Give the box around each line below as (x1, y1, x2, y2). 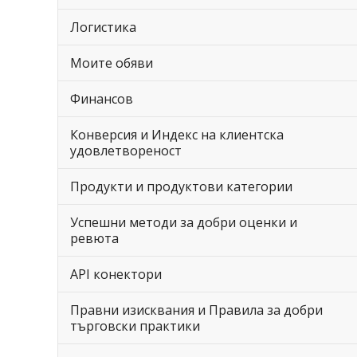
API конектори (70, 265, 162, 283)
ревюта (70, 229, 119, 247)
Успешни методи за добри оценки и (70, 214, 297, 231)
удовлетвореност (70, 142, 182, 159)
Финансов (70, 90, 133, 108)
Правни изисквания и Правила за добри (70, 301, 323, 319)
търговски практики (70, 317, 200, 335)
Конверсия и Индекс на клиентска (70, 126, 284, 143)
